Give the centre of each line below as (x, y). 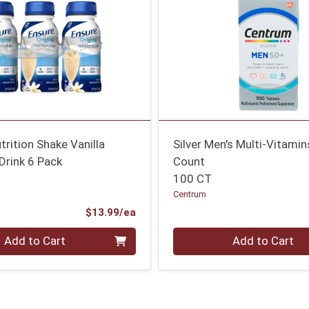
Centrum (190, 194)
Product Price (170, 212)
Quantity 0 (200, 235)
